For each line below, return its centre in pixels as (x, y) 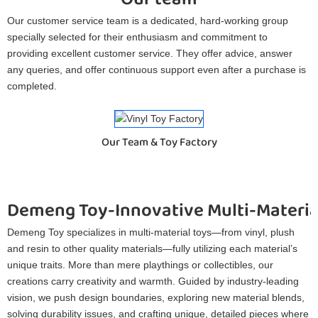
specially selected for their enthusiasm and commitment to (137, 37)
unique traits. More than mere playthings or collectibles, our (140, 264)
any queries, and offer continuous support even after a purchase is (157, 69)
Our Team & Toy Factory (159, 143)
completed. (32, 86)
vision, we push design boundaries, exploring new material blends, (156, 297)
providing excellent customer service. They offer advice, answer (150, 53)
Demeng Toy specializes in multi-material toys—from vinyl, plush (151, 232)
